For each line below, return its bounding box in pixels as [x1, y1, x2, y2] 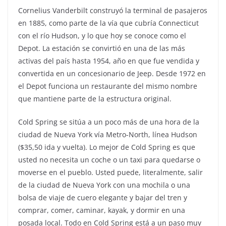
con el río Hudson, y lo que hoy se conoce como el [18, 31, 186, 41]
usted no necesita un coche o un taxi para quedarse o [18, 155, 200, 165]
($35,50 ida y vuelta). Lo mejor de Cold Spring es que [18, 142, 195, 152]
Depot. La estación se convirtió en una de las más [18, 43, 185, 53]
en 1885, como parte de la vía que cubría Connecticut [18, 18, 199, 28]
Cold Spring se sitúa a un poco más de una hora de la [18, 117, 199, 127]
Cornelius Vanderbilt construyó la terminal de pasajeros [18, 6, 207, 16]
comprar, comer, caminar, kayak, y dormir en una [18, 205, 185, 215]
